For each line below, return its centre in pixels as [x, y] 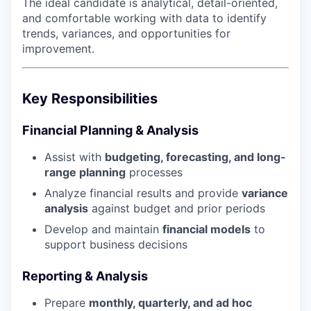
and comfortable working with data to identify [144, 18]
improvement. [58, 49]
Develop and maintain [103, 229]
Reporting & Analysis [85, 276]
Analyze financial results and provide [143, 193]
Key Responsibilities [90, 99]
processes [154, 173]
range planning [85, 173]
